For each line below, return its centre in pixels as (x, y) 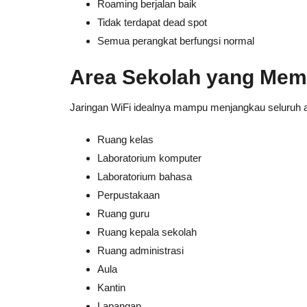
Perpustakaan (128, 195)
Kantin (111, 287)
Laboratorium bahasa (145, 176)
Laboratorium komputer (149, 158)
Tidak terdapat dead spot (152, 22)
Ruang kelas (125, 139)
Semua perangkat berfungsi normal (176, 41)
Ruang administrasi (140, 250)
